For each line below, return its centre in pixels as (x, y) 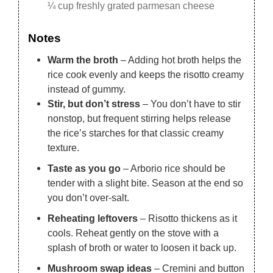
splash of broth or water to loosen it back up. (142, 247)
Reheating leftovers (93, 218)
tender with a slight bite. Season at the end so (146, 183)
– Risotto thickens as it (188, 218)
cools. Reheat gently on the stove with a (133, 232)
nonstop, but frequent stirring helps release (140, 118)
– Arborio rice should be (173, 168)
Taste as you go (84, 168)
